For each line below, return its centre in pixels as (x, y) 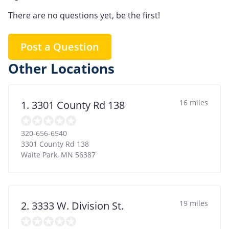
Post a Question (60, 47)
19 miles (194, 203)
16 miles (194, 102)
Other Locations (61, 68)
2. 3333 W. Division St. (72, 205)
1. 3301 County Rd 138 (73, 105)
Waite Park (39, 154)
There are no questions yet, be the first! (84, 15)
